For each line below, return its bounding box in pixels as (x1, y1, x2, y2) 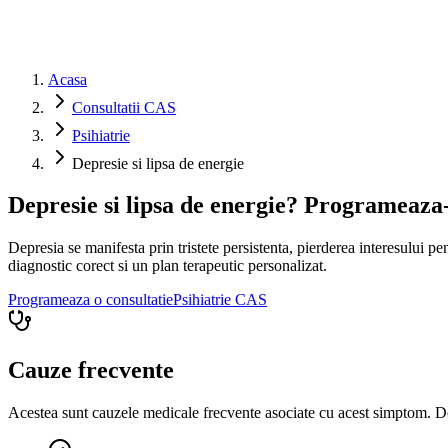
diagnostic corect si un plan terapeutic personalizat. (8, 257, 327, 275)
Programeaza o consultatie (8, 291, 173, 309)
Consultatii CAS (72, 98, 176, 116)
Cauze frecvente (8, 357, 174, 384)
